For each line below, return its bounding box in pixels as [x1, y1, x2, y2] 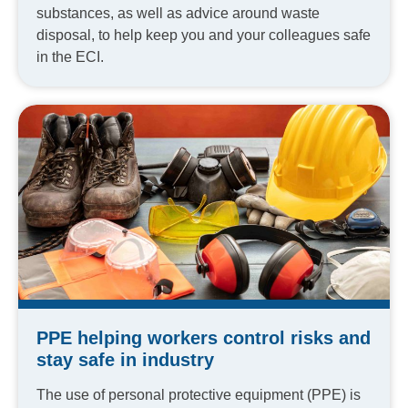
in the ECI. [36, 48, 104, 65]
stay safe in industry [36, 350, 214, 371]
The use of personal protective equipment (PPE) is [36, 387, 361, 403]
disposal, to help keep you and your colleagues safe [36, 26, 371, 43]
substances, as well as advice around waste [36, 5, 320, 21]
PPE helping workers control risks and [36, 328, 371, 349]
